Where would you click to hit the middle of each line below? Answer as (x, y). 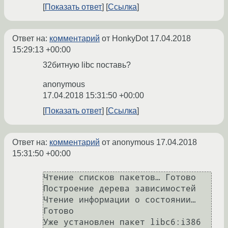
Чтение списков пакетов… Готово (120, 178)
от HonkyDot (125, 39)
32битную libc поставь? (87, 65)
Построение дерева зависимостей (120, 189)
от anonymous (128, 142)
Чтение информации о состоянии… (120, 200)
